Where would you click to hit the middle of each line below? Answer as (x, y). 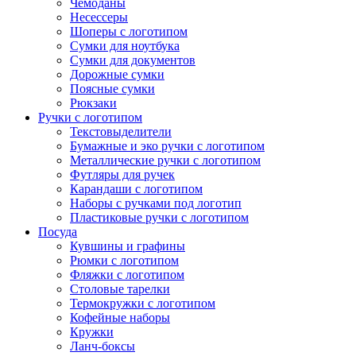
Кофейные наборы (120, 317)
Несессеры (99, 17)
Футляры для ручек (122, 174)
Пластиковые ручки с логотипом (159, 217)
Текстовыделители (121, 132)
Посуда (58, 232)
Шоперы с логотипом (129, 31)
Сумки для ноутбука (125, 46)
